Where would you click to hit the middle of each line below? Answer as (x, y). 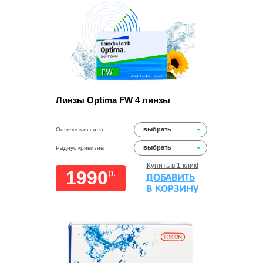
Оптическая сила (80, 129)
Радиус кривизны (80, 148)
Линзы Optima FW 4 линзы (113, 100)
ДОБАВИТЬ (171, 178)
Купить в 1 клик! (172, 166)
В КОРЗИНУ (172, 189)
